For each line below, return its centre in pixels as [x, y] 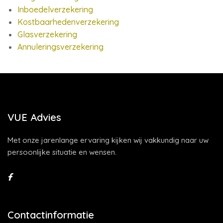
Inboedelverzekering [55, 9]
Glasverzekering [47, 34]
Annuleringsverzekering [60, 47]
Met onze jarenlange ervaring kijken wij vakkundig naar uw [108, 140]
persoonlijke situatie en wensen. [62, 152]
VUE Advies [34, 117]
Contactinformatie [51, 215]
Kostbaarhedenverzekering [68, 22]
